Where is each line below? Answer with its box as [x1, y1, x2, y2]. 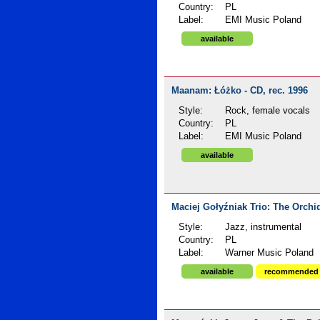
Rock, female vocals [225, 106, 311, 116]
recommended [264, 267, 319, 276]
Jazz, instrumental [225, 222, 302, 232]
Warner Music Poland [225, 248, 314, 258]
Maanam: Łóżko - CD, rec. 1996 [171, 86, 308, 96]
